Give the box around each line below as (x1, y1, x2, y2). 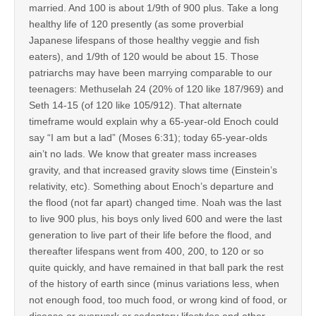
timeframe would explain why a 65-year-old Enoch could (29, 115, 279, 127)
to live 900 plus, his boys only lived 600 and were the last (29, 212, 282, 224)
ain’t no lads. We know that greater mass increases (29, 147, 257, 159)
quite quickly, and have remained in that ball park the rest (29, 261, 284, 273)
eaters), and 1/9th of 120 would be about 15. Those (29, 50, 259, 62)
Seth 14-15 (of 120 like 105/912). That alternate (29, 99, 242, 111)
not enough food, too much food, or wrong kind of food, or (29, 293, 287, 305)
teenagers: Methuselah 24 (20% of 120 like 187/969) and (29, 83, 284, 95)
